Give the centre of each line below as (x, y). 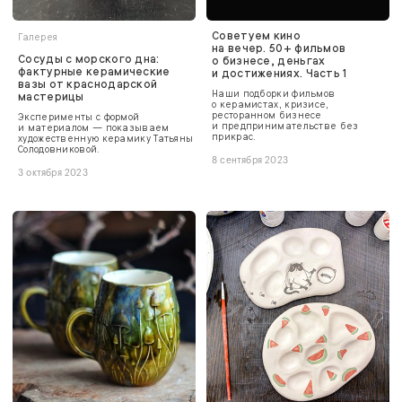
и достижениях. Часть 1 (280, 73)
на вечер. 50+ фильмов (279, 48)
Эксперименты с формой (79, 117)
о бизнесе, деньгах (269, 61)
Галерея (38, 37)
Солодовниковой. (59, 149)
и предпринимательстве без (285, 126)
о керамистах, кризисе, (271, 104)
